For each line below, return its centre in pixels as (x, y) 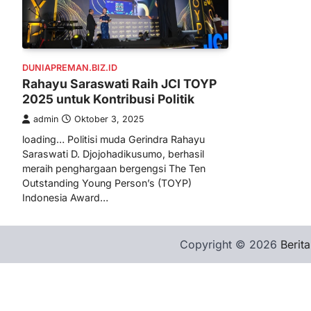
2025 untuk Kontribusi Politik (108, 99)
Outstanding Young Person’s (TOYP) (107, 183)
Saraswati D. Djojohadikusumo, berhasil (113, 153)
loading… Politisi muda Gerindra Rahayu (114, 139)
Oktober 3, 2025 (109, 119)
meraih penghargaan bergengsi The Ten (114, 168)
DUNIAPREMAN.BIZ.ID (70, 67)
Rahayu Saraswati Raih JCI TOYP (119, 83)
